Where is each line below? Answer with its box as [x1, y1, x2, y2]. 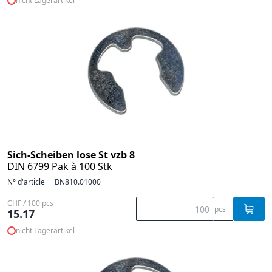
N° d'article [7, 177, 45, 187]
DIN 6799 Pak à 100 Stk [7, 160, 112, 173]
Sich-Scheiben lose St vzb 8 [7, 148, 135, 161]
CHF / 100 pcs [7, 198, 53, 208]
